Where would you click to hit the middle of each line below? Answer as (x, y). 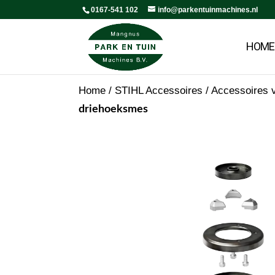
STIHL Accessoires (159, 91)
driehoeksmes (113, 109)
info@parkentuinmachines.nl (208, 10)
